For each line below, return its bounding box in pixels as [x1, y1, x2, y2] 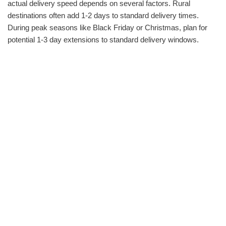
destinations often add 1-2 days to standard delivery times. [8, 11, 199, 20]
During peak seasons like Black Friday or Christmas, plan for [8, 23, 207, 32]
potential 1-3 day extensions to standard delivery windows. [8, 35, 199, 44]
